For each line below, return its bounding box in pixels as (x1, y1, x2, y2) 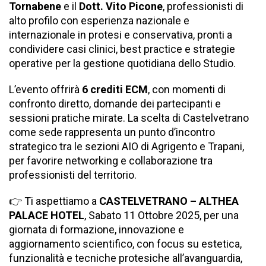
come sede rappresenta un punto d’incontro (9, 126, 215, 139)
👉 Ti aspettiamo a (9, 195, 99, 208)
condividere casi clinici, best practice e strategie (9, 43, 235, 56)
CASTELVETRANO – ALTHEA (99, 195, 239, 208)
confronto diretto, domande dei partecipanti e (9, 97, 221, 110)
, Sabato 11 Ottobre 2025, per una (84, 209, 239, 222)
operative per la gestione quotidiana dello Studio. (9, 57, 236, 70)
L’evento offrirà (9, 83, 82, 96)
